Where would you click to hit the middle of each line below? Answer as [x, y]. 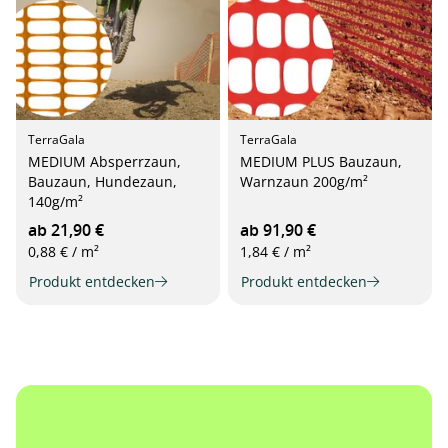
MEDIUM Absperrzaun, [104, 161]
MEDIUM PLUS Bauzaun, [321, 161]
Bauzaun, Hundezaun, [102, 181]
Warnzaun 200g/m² [304, 181]
